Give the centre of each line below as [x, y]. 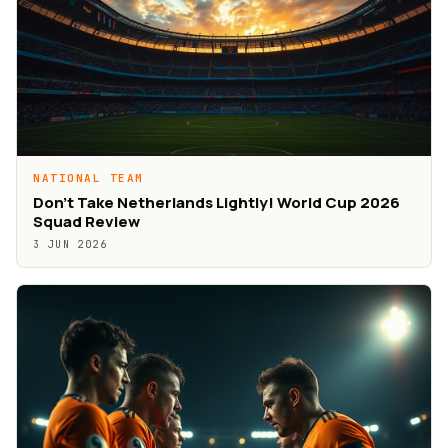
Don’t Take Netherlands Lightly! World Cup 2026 [216, 203]
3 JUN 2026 [70, 245]
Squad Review [86, 222]
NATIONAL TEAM [89, 178]
